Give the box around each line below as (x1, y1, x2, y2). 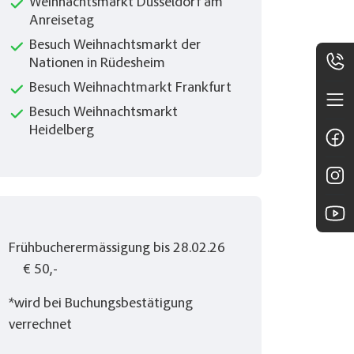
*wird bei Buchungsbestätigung (9, 297, 193, 312)
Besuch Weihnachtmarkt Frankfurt (29, 81, 232, 96)
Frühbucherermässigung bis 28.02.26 (9, 242, 225, 257)
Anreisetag (29, 14, 94, 29)
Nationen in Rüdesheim (29, 57, 165, 72)
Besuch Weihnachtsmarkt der (29, 39, 201, 54)
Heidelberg (29, 124, 94, 139)
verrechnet (9, 318, 72, 333)
